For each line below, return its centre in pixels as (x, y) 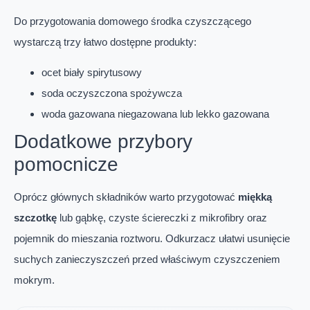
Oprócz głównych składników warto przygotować (126, 197)
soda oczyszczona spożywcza (112, 93)
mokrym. (34, 280)
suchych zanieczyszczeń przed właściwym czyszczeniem (147, 259)
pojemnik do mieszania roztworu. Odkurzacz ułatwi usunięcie (152, 239)
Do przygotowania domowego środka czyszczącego (133, 21)
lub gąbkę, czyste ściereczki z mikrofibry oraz (162, 218)
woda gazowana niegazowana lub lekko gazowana (155, 114)
